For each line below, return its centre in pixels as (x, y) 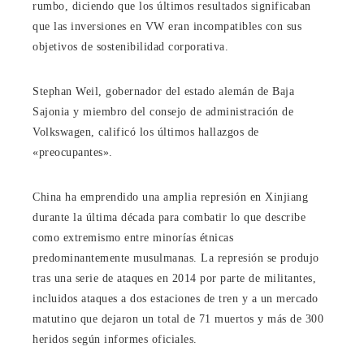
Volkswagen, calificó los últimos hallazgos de (146, 132)
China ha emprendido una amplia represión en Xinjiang (170, 197)
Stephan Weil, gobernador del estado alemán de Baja (163, 91)
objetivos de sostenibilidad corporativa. (130, 46)
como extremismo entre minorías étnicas (133, 237)
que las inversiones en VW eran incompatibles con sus (167, 26)
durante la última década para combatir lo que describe (169, 217)
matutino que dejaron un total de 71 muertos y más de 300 (178, 318)
